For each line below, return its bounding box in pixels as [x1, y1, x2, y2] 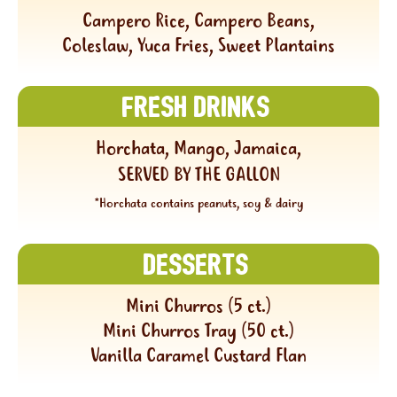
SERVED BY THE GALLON [117, 162, 280, 190]
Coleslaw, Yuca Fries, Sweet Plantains [62, 33, 335, 60]
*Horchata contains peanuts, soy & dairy [94, 194, 303, 214]
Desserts [144, 252, 249, 279]
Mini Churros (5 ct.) [126, 293, 271, 321]
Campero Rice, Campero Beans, [82, 8, 315, 35]
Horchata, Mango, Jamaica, [96, 136, 301, 163]
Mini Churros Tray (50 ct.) [103, 318, 294, 346]
